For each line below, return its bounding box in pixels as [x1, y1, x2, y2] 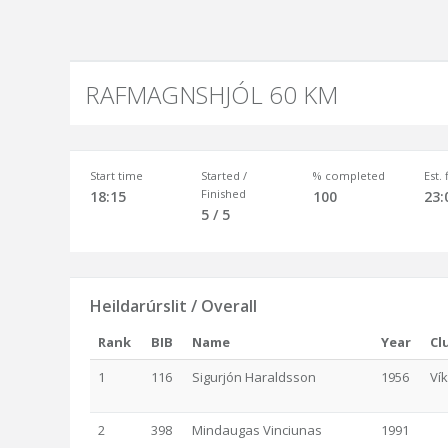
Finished [201, 186, 247, 201]
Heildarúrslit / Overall [90, 295, 257, 317]
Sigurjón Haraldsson [192, 368, 316, 386]
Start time [90, 168, 143, 183]
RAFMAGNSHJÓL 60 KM [85, 78, 338, 111]
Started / [201, 168, 248, 183]
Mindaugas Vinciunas [192, 421, 322, 439]
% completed [312, 168, 385, 183]
